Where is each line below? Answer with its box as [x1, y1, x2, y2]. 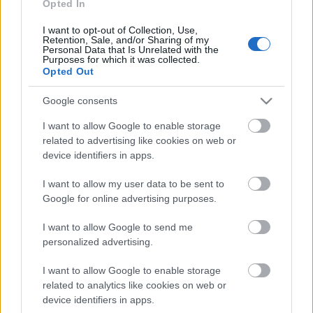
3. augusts [10, 17, 54, 29]
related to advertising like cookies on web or [43, 134, 236, 146]
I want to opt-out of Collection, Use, [43, 24, 198, 36]
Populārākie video [10, 158, 179, 183]
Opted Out [43, 65, 94, 77]
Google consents [43, 95, 117, 107]
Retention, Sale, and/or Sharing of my [43, 34, 209, 45]
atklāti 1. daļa [166, 293, 242, 309]
